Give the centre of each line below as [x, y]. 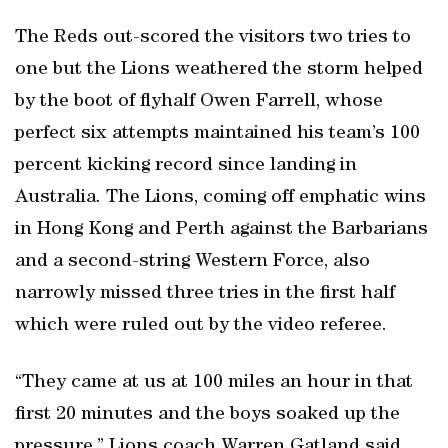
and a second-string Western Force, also [192, 262]
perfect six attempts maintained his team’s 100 [217, 134]
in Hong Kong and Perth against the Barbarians [221, 230]
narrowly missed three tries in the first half [205, 294]
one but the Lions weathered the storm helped [219, 70]
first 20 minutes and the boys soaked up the [207, 415]
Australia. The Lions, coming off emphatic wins [220, 198]
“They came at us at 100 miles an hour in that [214, 383]
